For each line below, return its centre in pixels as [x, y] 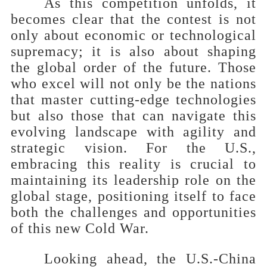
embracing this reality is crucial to [133, 164]
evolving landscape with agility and [133, 131]
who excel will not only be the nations [133, 83]
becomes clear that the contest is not [133, 19]
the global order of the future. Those [133, 67]
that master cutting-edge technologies [133, 99]
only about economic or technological [133, 35]
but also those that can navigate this [133, 115]
